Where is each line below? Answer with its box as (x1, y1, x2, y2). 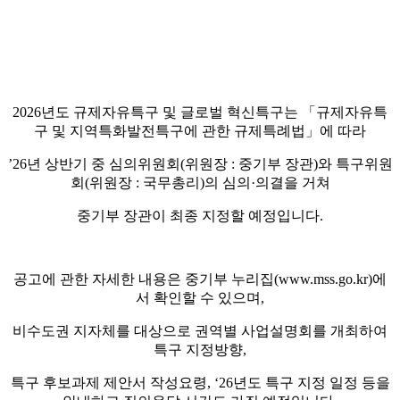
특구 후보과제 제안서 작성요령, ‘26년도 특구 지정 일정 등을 (10, 374, 390, 390)
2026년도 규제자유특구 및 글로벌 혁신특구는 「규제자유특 (12, 104, 387, 120)
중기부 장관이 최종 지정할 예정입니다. (77, 207, 323, 223)
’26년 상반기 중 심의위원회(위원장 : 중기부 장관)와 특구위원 (7, 155, 393, 171)
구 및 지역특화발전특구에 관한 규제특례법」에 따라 (34, 122, 366, 138)
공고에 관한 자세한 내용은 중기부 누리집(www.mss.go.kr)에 (13, 271, 387, 287)
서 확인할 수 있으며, (136, 289, 264, 305)
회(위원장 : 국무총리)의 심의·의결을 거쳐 (70, 174, 330, 190)
